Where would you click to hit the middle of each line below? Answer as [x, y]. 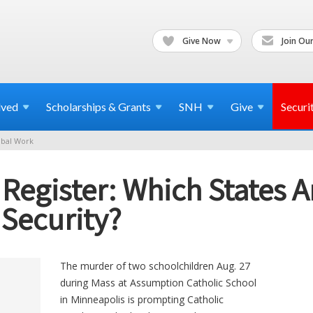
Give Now [202, 41]
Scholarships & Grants [99, 107]
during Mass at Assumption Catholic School [159, 282]
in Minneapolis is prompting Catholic [142, 299]
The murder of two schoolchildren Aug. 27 [155, 265]
